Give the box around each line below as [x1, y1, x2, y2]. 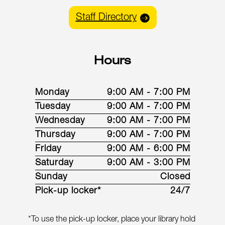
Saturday [35, 159, 73, 167]
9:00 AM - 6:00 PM [106, 145, 190, 153]
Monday [35, 88, 69, 97]
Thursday [35, 131, 75, 139]
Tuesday [35, 102, 70, 111]
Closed [160, 173, 190, 181]
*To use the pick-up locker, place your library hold [28, 216, 195, 223]
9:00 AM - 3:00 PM [106, 159, 190, 167]
